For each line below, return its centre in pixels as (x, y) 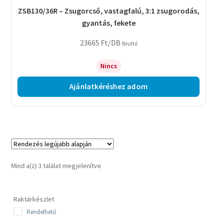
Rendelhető (42, 212)
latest (109, 187)
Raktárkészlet (34, 199)
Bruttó (130, 43)
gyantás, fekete (108, 23)
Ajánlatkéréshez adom (108, 86)
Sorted (111, 165)
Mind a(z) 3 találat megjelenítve (56, 166)
